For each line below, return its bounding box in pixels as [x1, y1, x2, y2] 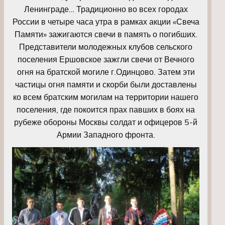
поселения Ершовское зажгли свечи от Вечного [17, 54, 194, 64]
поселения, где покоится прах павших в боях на [17, 104, 195, 115]
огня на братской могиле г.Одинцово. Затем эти [17, 66, 195, 77]
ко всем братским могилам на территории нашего [13, 91, 199, 102]
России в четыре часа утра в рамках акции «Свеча [12, 16, 199, 27]
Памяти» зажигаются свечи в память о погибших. [14, 29, 197, 39]
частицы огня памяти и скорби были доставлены [15, 79, 197, 89]
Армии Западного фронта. [56, 129, 155, 140]
